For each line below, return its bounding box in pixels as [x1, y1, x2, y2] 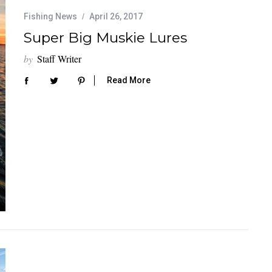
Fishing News [24, 11, 77, 21]
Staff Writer [37, 52, 81, 65]
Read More [107, 75, 151, 86]
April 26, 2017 [89, 11, 143, 21]
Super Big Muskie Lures [24, 29, 187, 46]
